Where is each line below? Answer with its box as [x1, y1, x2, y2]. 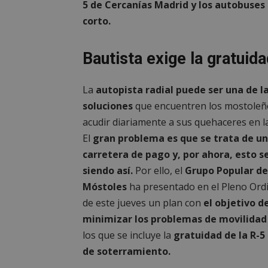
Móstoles [83, 179, 127, 193]
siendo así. [83, 163, 133, 177]
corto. [83, 14, 111, 28]
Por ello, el [133, 163, 185, 177]
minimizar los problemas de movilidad [83, 212, 267, 226]
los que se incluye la [83, 228, 173, 242]
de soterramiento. [83, 244, 170, 258]
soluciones [83, 99, 133, 112]
